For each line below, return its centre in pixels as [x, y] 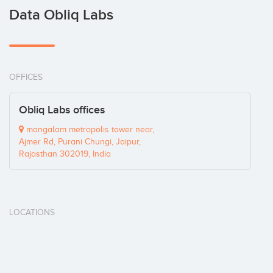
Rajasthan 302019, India [65, 154]
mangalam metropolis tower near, [89, 129]
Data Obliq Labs [61, 15]
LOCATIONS [32, 212]
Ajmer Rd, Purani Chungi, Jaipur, [80, 142]
